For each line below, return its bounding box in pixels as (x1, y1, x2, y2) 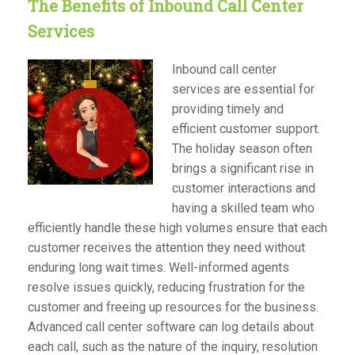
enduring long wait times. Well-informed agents (28, 259, 289, 275)
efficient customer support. (172, 120, 320, 136)
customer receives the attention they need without (28, 239, 305, 255)
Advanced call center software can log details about (28, 319, 314, 334)
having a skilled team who (172, 200, 315, 216)
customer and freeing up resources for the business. (28, 299, 319, 315)
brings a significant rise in (172, 160, 314, 176)
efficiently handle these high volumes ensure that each (28, 219, 327, 235)
